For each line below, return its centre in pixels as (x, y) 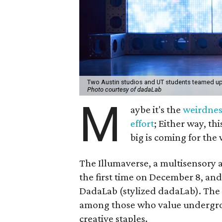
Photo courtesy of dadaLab (124, 89)
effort (142, 123)
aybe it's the (157, 109)
